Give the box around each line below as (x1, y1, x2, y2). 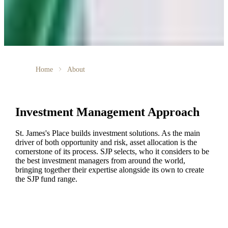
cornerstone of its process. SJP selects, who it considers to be (15, 147, 209, 156)
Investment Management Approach (15, 105, 199, 119)
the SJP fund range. (15, 175, 77, 184)
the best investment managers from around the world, (15, 156, 185, 165)
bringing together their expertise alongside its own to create (15, 165, 204, 175)
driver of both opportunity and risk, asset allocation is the (15, 138, 197, 147)
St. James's (15, 129, 50, 138)
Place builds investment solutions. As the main (49, 129, 200, 138)
